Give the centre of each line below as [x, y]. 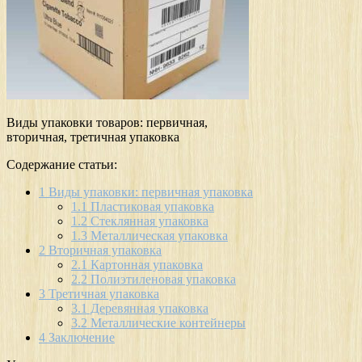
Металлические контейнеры [166, 322]
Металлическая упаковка [158, 235]
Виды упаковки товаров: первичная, [107, 122]
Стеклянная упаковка [148, 221]
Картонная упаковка [145, 264]
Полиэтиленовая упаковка [162, 279]
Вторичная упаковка [103, 250]
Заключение [80, 337]
